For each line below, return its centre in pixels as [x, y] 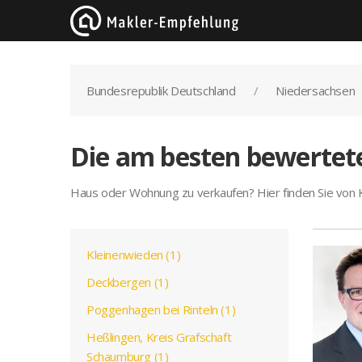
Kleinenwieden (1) [134, 255]
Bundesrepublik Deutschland [163, 90]
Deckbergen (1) [128, 282]
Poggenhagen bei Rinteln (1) [161, 309]
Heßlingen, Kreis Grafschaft [159, 337]
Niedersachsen [317, 90]
